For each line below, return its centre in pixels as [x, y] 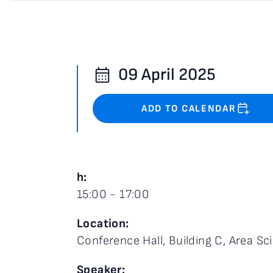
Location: [103, 224]
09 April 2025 [167, 75]
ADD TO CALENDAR [189, 108]
